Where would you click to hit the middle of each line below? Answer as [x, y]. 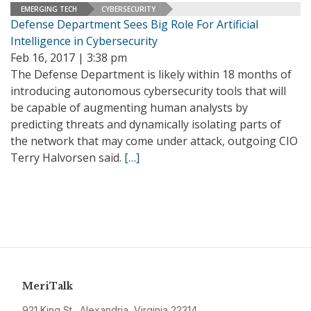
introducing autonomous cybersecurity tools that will [148, 91]
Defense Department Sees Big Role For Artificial [134, 24]
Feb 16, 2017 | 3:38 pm [69, 58]
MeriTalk [48, 286]
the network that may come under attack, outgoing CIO [154, 141]
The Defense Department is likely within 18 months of [151, 74]
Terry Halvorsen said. [67, 158]
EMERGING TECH [49, 9]
